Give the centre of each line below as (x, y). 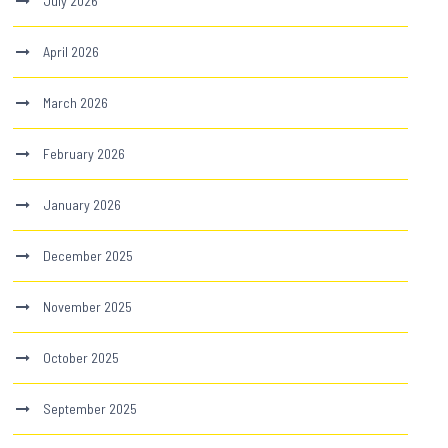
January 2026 (82, 204)
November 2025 (88, 306)
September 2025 (90, 408)
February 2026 (84, 153)
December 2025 (88, 255)
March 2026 (76, 102)
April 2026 (71, 51)
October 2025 (81, 357)
